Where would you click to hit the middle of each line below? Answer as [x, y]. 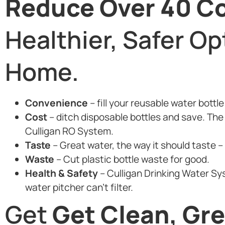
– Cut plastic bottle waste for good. [132, 159]
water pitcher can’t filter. [79, 187]
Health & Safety [62, 173]
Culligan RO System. [69, 131]
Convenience [57, 103]
